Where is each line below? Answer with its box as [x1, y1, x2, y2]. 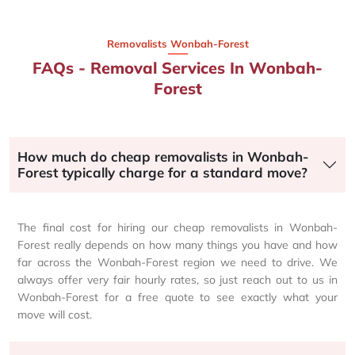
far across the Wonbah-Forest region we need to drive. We [17, 254, 338, 269]
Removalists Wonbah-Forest [106, 36, 249, 50]
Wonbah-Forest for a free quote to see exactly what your [17, 289, 338, 304]
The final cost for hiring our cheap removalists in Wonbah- [17, 219, 338, 235]
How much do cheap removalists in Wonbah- [17, 147, 308, 165]
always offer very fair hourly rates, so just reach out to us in [17, 272, 338, 287]
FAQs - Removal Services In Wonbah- [32, 57, 323, 78]
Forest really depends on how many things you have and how [17, 237, 338, 252]
